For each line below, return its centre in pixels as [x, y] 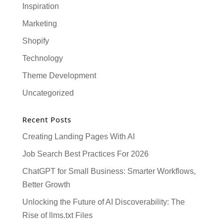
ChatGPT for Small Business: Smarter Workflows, [109, 171]
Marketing [39, 23]
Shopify [35, 41]
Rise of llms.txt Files [57, 215]
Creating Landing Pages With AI [78, 136]
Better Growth [46, 184]
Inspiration [40, 6]
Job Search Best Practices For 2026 [85, 154]
